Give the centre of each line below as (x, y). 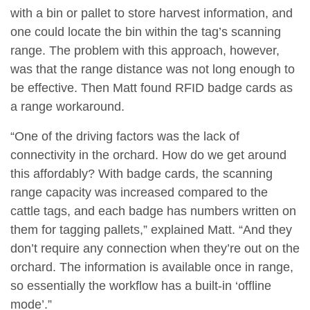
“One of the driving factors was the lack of (125, 137)
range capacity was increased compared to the (139, 193)
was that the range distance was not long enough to (153, 70)
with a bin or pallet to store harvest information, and (152, 13)
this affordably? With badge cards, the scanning (142, 174)
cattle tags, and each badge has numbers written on (153, 211)
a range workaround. (67, 107)
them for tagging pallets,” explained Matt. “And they (151, 230)
